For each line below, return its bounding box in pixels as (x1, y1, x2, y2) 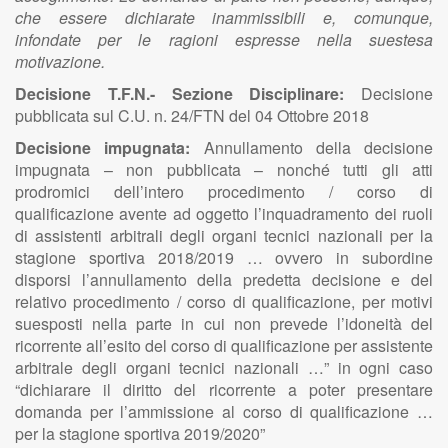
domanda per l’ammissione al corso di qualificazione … (15, 400, 433, 423)
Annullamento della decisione (190, 136, 433, 159)
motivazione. (15, 50, 105, 73)
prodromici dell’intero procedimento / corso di (15, 180, 433, 203)
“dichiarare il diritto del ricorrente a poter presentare (15, 378, 433, 401)
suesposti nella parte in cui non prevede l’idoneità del (15, 312, 433, 335)
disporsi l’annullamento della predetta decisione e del (15, 268, 433, 291)
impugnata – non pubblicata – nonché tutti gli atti (15, 158, 433, 181)
